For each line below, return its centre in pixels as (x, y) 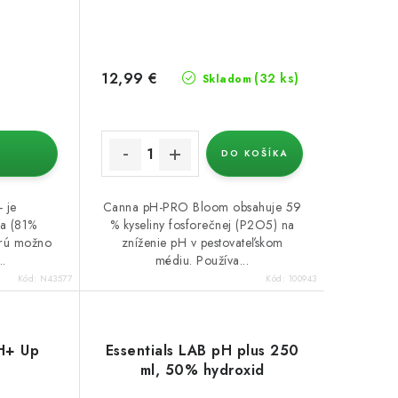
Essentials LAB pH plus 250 (202, 351)
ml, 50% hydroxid (202, 370)
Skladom (225, 80)
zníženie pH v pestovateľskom (202, 243)
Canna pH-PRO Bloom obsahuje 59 (202, 207)
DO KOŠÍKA (254, 154)
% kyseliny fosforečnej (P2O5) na (202, 225)
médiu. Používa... (202, 261)
